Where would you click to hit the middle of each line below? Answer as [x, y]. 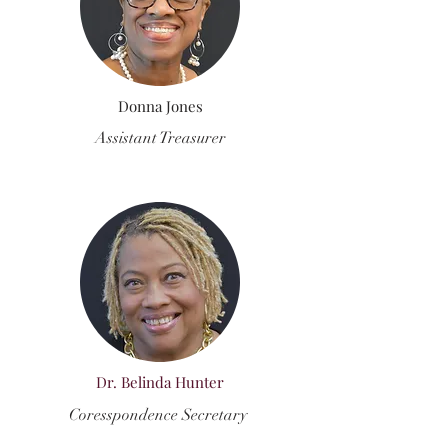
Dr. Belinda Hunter [160, 382]
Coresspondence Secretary [160, 415]
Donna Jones [160, 106]
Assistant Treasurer [160, 138]
